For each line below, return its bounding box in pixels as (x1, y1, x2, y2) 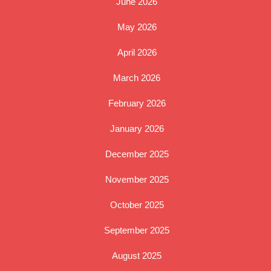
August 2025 (112, 250, 162, 261)
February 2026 (108, 98, 166, 109)
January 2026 (109, 123, 164, 134)
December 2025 (105, 149, 169, 160)
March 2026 (113, 73, 160, 83)
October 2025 (109, 200, 164, 211)
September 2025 (104, 225, 169, 236)
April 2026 (117, 47, 157, 58)
